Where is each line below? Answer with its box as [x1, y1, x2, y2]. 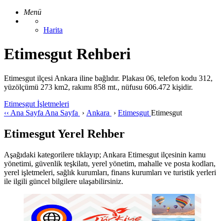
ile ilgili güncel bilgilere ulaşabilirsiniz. [4, 177, 123, 185]
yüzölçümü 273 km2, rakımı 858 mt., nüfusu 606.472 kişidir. [4, 82, 193, 91]
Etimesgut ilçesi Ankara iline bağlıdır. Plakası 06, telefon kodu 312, [4, 74, 213, 82]
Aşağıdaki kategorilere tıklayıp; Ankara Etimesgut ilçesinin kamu [4, 150, 206, 159]
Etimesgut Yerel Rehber [4, 127, 125, 140]
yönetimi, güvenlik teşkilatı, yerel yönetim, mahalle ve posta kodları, [4, 159, 216, 168]
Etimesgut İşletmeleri [4, 99, 69, 108]
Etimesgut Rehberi [4, 45, 131, 63]
